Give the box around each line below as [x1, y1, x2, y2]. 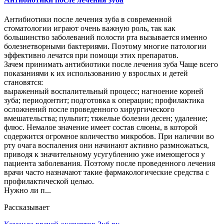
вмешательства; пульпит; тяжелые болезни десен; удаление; [4, 113, 207, 122]
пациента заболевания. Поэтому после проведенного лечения [4, 158, 215, 167]
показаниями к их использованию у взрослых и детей [4, 68, 188, 77]
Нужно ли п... [4, 185, 51, 194]
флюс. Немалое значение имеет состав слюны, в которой [4, 122, 197, 131]
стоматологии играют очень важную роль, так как [4, 23, 175, 32]
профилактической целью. [4, 176, 94, 185]
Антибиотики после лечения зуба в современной [4, 14, 172, 23]
